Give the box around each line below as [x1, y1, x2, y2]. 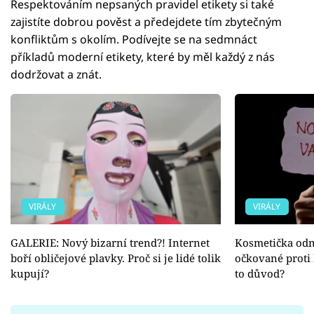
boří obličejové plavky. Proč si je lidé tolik [11, 251, 221, 266]
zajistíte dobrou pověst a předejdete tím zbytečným [11, 14, 282, 30]
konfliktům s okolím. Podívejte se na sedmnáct [11, 32, 257, 48]
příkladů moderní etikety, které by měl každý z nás [11, 49, 275, 65]
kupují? [11, 266, 49, 281]
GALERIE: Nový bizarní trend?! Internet [11, 235, 210, 250]
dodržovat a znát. [11, 67, 102, 83]
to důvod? [235, 266, 285, 281]
